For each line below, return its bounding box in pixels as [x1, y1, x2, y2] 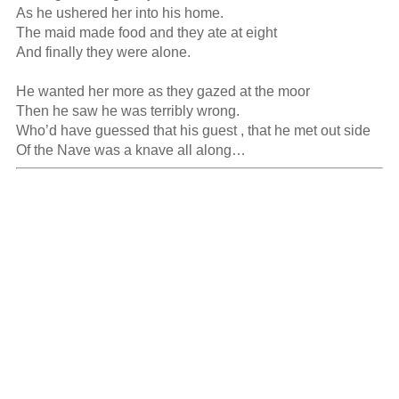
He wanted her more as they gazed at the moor [15, 84, 310, 100]
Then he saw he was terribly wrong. [15, 103, 240, 119]
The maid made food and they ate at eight [15, 25, 277, 41]
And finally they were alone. [15, 45, 191, 61]
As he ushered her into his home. [15, 5, 224, 21]
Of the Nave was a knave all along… [15, 142, 246, 159]
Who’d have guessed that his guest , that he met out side [15, 123, 370, 139]
